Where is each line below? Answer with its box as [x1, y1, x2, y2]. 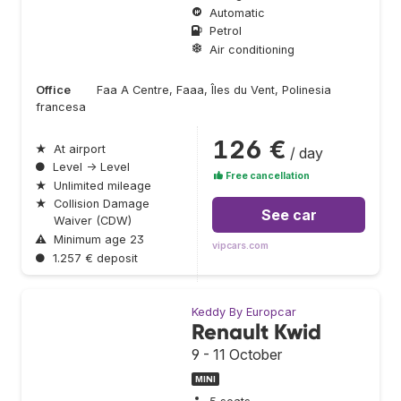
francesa [36, 99, 86, 114]
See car [260, 205, 317, 224]
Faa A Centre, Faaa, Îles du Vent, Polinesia [97, 82, 331, 97]
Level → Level [53, 160, 130, 175]
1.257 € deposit [53, 251, 138, 265]
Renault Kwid [192, 319, 321, 346]
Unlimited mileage [54, 178, 151, 192]
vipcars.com [212, 239, 269, 252]
